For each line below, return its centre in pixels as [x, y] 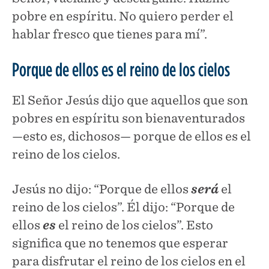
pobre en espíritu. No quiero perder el [123, 16]
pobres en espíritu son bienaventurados [128, 118]
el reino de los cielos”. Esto [134, 225]
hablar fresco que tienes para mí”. [110, 34]
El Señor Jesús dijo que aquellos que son [130, 100]
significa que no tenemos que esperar [120, 243]
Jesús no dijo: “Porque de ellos [101, 189]
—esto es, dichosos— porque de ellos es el [131, 136]
